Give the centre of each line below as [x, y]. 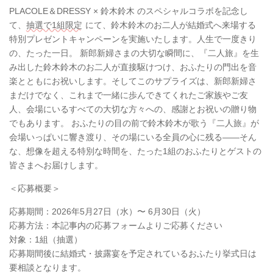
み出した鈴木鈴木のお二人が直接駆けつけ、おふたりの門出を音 [133, 67]
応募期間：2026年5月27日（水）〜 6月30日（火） [107, 211]
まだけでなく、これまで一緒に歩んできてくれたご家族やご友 [129, 95]
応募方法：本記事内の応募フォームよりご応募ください [116, 225]
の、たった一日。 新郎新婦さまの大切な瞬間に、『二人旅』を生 [134, 53]
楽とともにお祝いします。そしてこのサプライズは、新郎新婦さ [133, 81]
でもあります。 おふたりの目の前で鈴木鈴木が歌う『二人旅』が [134, 123]
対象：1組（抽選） [46, 239]
